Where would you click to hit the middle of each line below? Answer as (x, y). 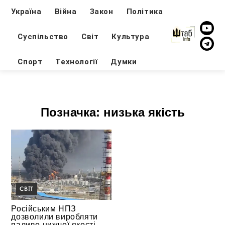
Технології (77, 62)
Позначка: (72, 113)
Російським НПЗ (44, 208)
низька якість (144, 113)
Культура (131, 36)
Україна (26, 11)
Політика (145, 11)
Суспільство (43, 36)
